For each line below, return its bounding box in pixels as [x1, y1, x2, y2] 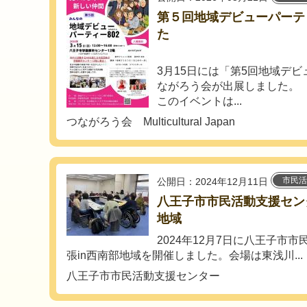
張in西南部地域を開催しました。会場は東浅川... [66, 249, 303, 262]
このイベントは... [157, 95, 242, 108]
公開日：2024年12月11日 [157, 176, 268, 188]
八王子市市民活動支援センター [66, 270, 220, 282]
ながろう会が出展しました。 [157, 80, 299, 93]
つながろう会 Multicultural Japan [66, 116, 235, 128]
